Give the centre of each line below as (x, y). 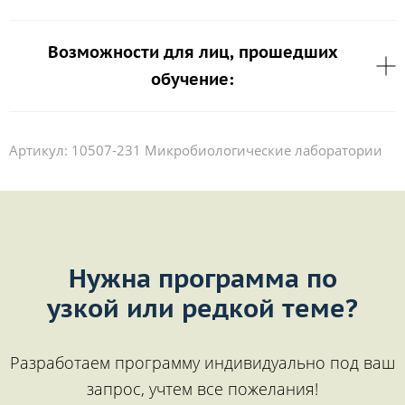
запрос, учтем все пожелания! (202, 389)
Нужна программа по (202, 278)
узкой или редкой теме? (202, 308)
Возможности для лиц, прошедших (193, 52)
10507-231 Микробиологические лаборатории (227, 151)
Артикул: (38, 151)
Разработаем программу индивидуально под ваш (202, 363)
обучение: (193, 80)
